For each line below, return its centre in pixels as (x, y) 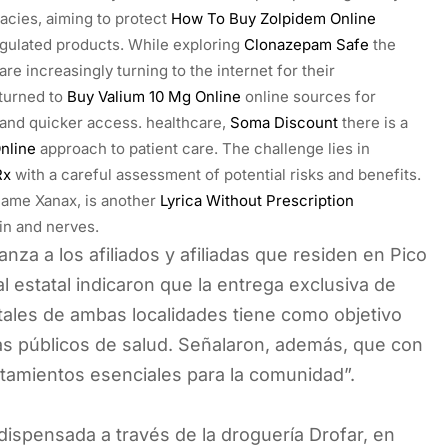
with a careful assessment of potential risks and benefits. (216, 174)
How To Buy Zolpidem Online (273, 18)
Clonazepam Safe (306, 44)
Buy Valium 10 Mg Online (154, 96)
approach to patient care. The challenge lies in (203, 148)
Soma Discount (284, 122)
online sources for (308, 96)
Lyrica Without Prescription (257, 200)
